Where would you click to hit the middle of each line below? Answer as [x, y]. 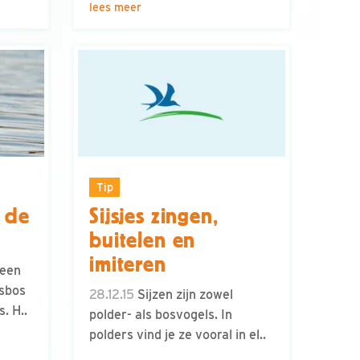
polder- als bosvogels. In [161, 315]
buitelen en [143, 241]
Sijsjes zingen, [154, 217]
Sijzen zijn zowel [184, 295]
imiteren [128, 265]
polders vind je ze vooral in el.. [178, 335]
